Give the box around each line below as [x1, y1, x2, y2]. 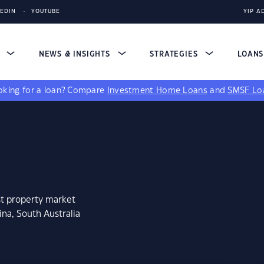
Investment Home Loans [107, 87, 207, 95]
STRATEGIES [150, 51, 201, 58]
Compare [67, 87, 107, 95]
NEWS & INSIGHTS [38, 51, 113, 58]
